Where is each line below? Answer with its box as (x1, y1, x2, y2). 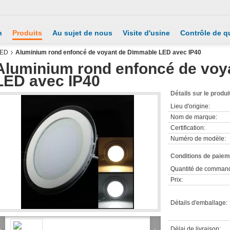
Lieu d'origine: (170, 103, 210, 110)
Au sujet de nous (52, 29, 112, 37)
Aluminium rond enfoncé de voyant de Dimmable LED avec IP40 (15, 49, 201, 56)
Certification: (170, 124, 205, 131)
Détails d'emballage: (170, 199, 227, 206)
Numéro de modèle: (170, 135, 226, 142)
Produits (12, 29, 42, 37)
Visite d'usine (123, 29, 170, 37)
